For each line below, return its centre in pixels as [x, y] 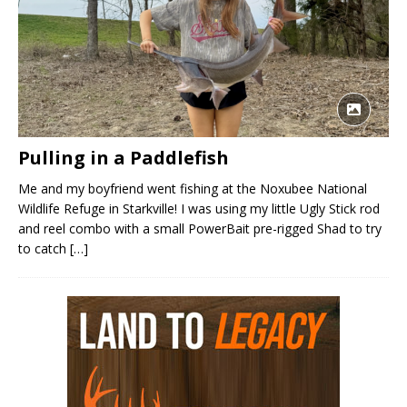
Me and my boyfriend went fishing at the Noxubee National [193, 188]
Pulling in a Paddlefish [124, 157]
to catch [44, 248]
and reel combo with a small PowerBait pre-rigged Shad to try [200, 228]
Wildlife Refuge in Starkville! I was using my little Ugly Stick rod [199, 208]
